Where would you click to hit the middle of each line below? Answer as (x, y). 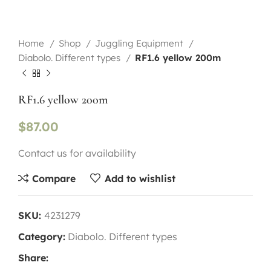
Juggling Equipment (140, 43)
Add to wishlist (140, 178)
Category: (42, 237)
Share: (33, 258)
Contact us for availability (77, 153)
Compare (54, 178)
